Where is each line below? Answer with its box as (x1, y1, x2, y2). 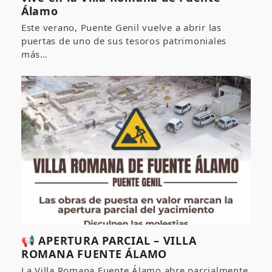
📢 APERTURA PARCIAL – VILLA (21, 233, 197, 248)
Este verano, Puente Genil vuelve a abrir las (21, 21, 222, 33)
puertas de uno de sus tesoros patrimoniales (21, 34, 227, 47)
